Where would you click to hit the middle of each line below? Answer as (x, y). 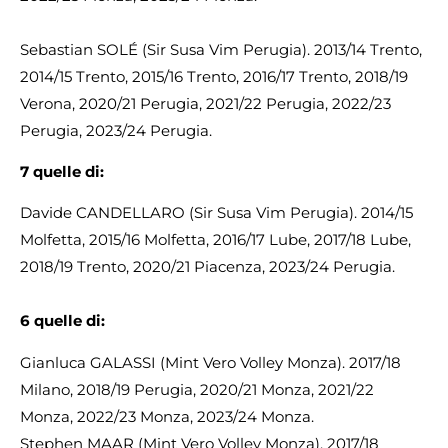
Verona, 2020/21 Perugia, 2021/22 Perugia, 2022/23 (205, 103)
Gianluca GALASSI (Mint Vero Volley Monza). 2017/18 (210, 362)
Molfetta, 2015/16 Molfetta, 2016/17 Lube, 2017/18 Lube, (215, 240)
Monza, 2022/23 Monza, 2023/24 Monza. (167, 416)
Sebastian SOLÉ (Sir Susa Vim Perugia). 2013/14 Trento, (221, 49)
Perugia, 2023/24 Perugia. (116, 130)
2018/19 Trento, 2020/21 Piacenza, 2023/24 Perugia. (207, 267)
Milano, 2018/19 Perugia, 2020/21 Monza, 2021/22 (197, 389)
